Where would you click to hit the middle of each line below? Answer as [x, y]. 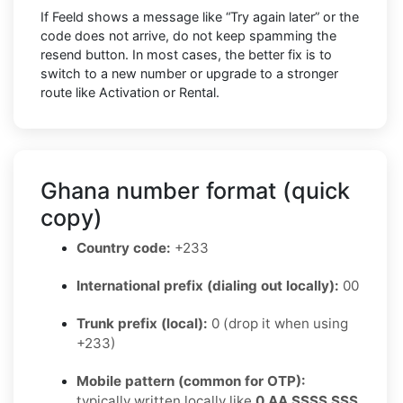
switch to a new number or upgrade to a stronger [189, 73]
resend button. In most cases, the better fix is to [186, 54]
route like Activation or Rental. [130, 92]
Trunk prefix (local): [142, 323]
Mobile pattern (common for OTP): [191, 381]
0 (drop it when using [278, 323]
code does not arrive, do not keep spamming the [188, 35]
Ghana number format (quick [195, 190]
